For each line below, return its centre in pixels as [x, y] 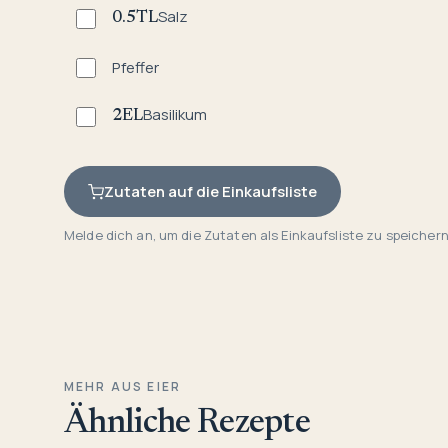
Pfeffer [135, 68]
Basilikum [175, 115]
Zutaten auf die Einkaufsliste [210, 192]
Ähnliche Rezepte [187, 424]
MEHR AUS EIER [123, 387]
